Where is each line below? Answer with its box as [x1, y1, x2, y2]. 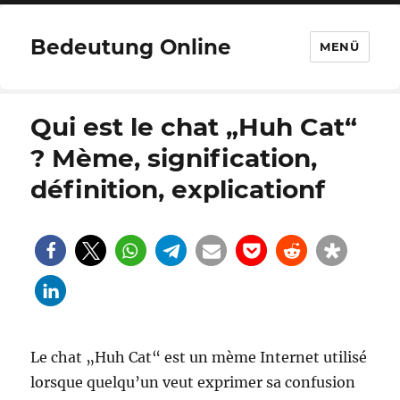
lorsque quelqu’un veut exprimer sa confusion [30, 373, 356, 391]
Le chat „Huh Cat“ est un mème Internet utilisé [30, 348, 368, 366]
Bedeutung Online [30, 34, 232, 60]
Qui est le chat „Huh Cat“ [30, 112, 358, 142]
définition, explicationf [30, 174, 326, 204]
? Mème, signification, [30, 143, 318, 173]
